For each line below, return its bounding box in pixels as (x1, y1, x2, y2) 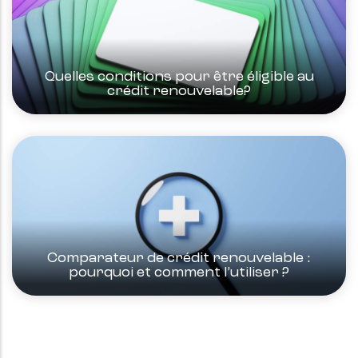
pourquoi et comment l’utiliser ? (69, 265, 289, 280)
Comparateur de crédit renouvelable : (47, 251, 311, 266)
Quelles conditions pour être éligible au (44, 70, 314, 85)
